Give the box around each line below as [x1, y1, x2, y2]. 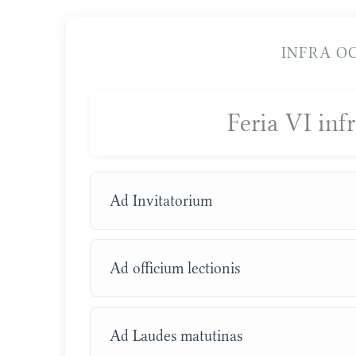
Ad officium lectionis [110, 258, 241, 277]
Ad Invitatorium [110, 191, 213, 210]
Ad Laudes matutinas [110, 326, 243, 345]
